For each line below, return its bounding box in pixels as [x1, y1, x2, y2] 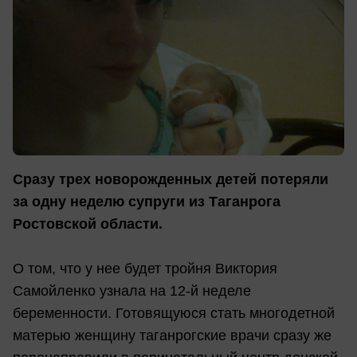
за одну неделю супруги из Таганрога [13, 193, 280, 210]
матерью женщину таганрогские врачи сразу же [13, 327, 331, 343]
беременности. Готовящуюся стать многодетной [13, 304, 335, 321]
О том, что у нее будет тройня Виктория [13, 260, 277, 277]
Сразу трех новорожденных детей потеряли [13, 171, 328, 187]
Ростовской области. [13, 215, 163, 232]
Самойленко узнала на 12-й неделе [13, 282, 251, 299]
